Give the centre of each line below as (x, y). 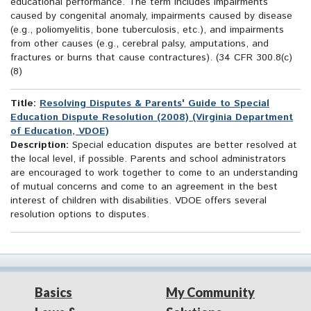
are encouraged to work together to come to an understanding (154, 173)
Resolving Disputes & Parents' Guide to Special (154, 104)
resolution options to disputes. (80, 215)
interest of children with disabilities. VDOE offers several (138, 201)
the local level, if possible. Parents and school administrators (148, 159)
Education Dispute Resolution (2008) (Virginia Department (152, 118)
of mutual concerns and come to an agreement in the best (144, 187)
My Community (210, 293)
